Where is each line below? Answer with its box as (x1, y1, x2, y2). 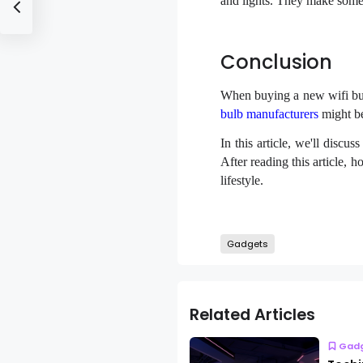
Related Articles (189, 304, 315, 327)
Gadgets (226, 237, 268, 250)
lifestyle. (220, 173, 263, 187)
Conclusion (220, 49, 337, 76)
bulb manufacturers (220, 106, 318, 121)
